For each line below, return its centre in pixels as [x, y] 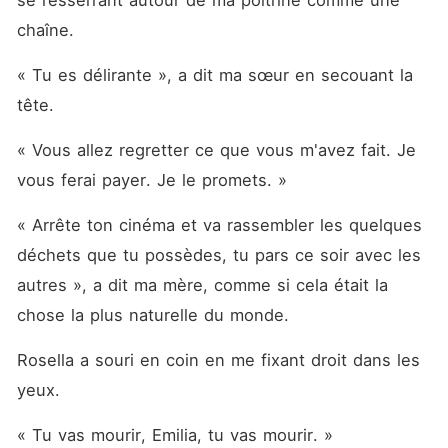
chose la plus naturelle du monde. [155, 315]
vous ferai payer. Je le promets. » [151, 180]
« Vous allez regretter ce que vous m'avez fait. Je [216, 150]
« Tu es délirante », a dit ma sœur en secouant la [214, 75]
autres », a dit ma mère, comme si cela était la [202, 285]
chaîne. [48, 30]
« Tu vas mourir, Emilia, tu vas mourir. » [174, 435]
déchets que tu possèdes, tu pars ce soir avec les [218, 255]
